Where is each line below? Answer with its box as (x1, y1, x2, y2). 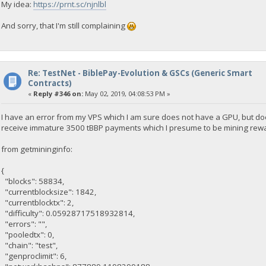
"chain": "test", (1, 240, 58, 251)
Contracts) (27, 77, 72, 88)
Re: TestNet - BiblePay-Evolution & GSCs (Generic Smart (27, 67, 252, 78)
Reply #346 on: (33, 88, 83, 98)
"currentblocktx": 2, (1, 197, 74, 208)
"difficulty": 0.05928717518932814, (1, 208, 135, 219)
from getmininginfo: (1, 144, 73, 155)
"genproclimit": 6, (1, 251, 67, 262)
